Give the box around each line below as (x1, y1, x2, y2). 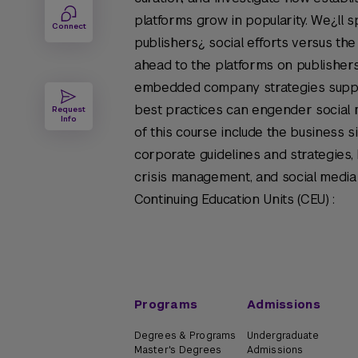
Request (52, 105, 86, 114)
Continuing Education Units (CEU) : (134, 191, 336, 208)
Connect (51, 22, 86, 31)
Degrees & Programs (134, 329, 237, 342)
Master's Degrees (134, 344, 221, 356)
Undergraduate (247, 329, 320, 342)
